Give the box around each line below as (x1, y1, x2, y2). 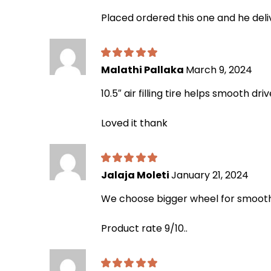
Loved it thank (101, 116, 168, 130)
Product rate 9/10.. (101, 221, 188, 235)
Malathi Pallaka (101, 62, 186, 77)
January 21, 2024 (171, 168, 249, 182)
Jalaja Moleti (101, 168, 171, 182)
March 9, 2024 (186, 62, 252, 77)
